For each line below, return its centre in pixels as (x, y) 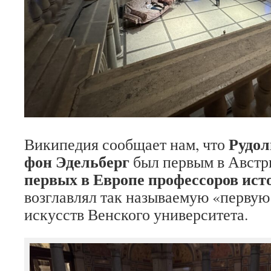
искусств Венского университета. (136, 214)
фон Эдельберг (77, 162)
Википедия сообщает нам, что (126, 144)
